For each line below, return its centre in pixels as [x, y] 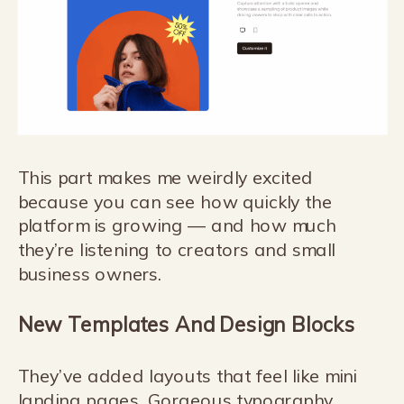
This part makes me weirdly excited [165, 178]
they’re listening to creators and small [176, 250]
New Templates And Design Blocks [186, 324]
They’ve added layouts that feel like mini [187, 376]
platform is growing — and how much [177, 226]
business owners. [90, 274]
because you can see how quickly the [175, 202]
